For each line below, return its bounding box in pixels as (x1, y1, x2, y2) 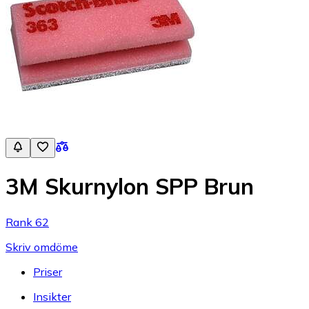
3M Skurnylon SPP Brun (6, 172, 254, 201)
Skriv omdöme (6, 239, 78, 254)
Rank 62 (6, 215, 49, 229)
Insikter (33, 289, 71, 303)
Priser (33, 264, 62, 279)
